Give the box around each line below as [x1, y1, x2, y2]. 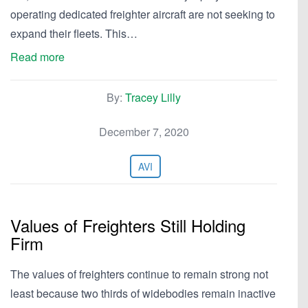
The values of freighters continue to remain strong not [10, 266, 268, 282]
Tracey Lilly [125, 89, 181, 105]
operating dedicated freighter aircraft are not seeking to [10, 6, 275, 22]
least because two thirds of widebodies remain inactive [10, 285, 276, 301]
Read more [10, 49, 65, 65]
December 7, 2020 [98, 124, 189, 140]
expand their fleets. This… [10, 25, 137, 41]
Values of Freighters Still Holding [10, 213, 245, 237]
